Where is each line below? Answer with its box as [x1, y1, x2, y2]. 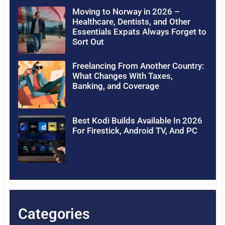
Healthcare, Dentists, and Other [72, 17, 190, 27]
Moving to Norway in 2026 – [72, 7, 180, 17]
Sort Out [72, 37, 104, 47]
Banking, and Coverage [72, 81, 159, 91]
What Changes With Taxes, [72, 71, 173, 81]
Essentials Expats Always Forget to [72, 27, 206, 37]
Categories [18, 205, 90, 222]
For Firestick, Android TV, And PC [72, 125, 197, 136]
